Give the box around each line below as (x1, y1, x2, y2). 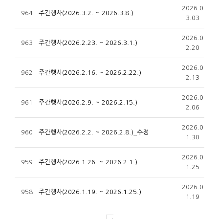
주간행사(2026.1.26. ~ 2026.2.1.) (39, 159, 137, 166)
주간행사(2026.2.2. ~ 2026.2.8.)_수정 (39, 129, 149, 136)
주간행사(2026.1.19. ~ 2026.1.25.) (39, 189, 141, 196)
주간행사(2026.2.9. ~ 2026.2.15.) (39, 99, 137, 106)
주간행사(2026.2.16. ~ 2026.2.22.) (39, 69, 141, 76)
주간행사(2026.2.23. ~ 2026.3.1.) (39, 40, 137, 46)
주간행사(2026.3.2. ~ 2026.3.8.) (39, 10, 133, 17)
